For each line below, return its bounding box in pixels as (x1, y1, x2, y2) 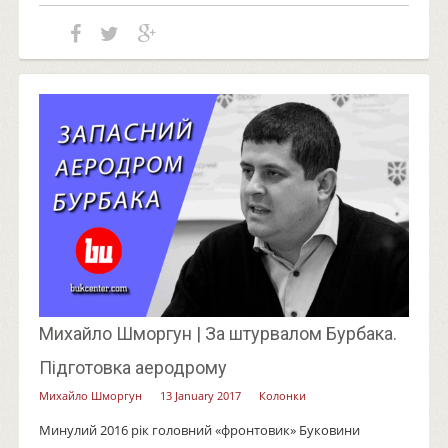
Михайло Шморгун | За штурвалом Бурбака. (38, 322, 397, 344)
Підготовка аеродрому (38, 356, 227, 378)
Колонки (258, 387, 306, 403)
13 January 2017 (159, 387, 241, 403)
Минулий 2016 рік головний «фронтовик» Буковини (38, 420, 360, 439)
